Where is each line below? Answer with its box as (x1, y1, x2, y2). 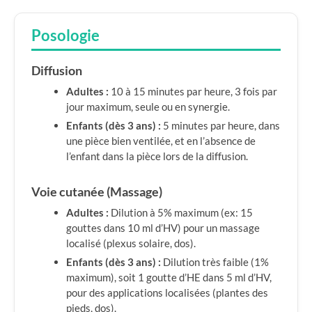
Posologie (31, 26, 100, 45)
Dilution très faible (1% (161, 256, 269, 268)
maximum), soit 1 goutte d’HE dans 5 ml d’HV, (66, 271, 272, 283)
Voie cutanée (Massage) (31, 185, 162, 199)
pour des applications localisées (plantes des (66, 286, 268, 299)
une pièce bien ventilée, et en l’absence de (66, 134, 256, 147)
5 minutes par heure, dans (161, 119, 280, 132)
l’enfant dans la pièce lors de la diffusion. (66, 150, 248, 162)
